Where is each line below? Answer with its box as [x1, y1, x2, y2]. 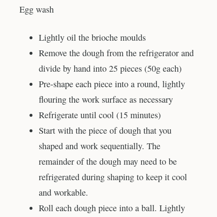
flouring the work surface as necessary [39, 93, 173, 105]
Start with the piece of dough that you [39, 124, 171, 136]
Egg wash [19, 3, 54, 15]
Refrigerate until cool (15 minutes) [39, 108, 161, 121]
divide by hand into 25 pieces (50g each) [39, 62, 182, 74]
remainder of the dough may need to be [39, 155, 177, 167]
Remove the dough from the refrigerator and [39, 46, 194, 59]
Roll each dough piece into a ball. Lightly [39, 201, 185, 214]
